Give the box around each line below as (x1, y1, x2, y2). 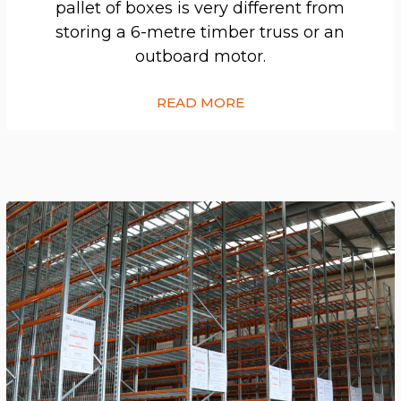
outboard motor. (134, 46, 266, 66)
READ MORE (156, 93, 244, 111)
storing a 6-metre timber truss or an (55, 21, 346, 42)
